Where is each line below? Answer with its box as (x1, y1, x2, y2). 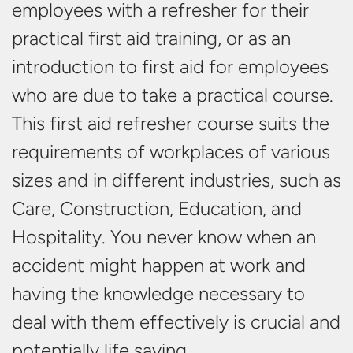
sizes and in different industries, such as (12, 169, 341, 191)
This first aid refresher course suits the (12, 112, 329, 135)
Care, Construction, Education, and (12, 197, 302, 220)
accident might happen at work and (12, 254, 306, 277)
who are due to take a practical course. (12, 84, 333, 106)
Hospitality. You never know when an (12, 225, 316, 248)
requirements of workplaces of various (12, 140, 330, 163)
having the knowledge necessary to (12, 282, 305, 305)
